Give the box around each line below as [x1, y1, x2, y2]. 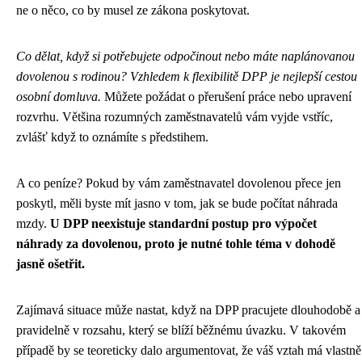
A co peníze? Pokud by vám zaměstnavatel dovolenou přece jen [16, 175, 341, 190]
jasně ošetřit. [16, 256, 85, 271]
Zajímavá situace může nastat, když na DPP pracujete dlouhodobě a [16, 302, 360, 317]
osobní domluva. [16, 89, 101, 103]
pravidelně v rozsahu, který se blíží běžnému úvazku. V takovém [16, 322, 346, 337]
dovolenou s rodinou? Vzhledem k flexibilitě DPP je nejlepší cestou [16, 69, 357, 83]
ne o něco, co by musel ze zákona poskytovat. [16, 2, 250, 17]
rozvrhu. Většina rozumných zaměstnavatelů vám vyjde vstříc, [16, 109, 333, 124]
